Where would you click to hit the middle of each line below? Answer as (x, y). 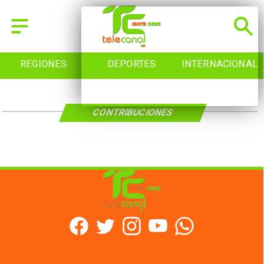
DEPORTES (132, 64)
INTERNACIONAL (220, 64)
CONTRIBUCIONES (133, 113)
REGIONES (44, 64)
